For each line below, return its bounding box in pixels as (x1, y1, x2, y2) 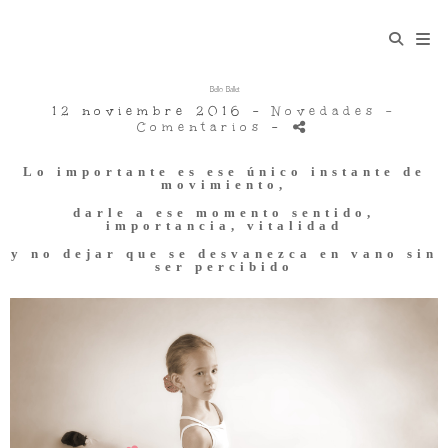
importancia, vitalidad (105, 218, 343, 233)
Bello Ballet (208, 85, 240, 95)
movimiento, (161, 177, 287, 192)
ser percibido (154, 259, 294, 274)
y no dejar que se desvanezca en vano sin (10, 246, 438, 261)
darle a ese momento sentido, (73, 205, 375, 220)
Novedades (272, 103, 377, 119)
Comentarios (136, 119, 272, 135)
